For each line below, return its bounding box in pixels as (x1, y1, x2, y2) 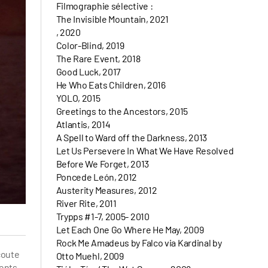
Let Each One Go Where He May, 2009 (56, 224, 204, 235)
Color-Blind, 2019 (56, 39, 124, 51)
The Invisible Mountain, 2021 (56, 13, 169, 25)
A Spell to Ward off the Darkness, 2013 (56, 132, 208, 143)
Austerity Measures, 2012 (56, 184, 157, 196)
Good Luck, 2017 (56, 66, 121, 77)
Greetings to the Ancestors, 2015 (56, 105, 188, 117)
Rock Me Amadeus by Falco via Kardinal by (56, 237, 222, 248)
